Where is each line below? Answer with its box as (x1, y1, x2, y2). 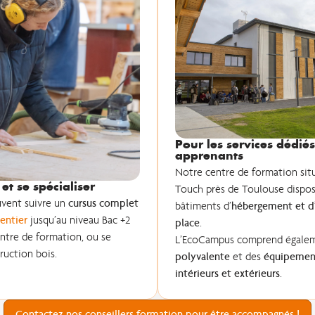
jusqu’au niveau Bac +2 (27, 213, 131, 226)
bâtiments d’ (174, 199, 231, 212)
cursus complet (68, 196, 139, 210)
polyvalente (174, 250, 230, 263)
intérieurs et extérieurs (174, 266, 280, 280)
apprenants (174, 147, 243, 164)
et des (229, 250, 264, 263)
